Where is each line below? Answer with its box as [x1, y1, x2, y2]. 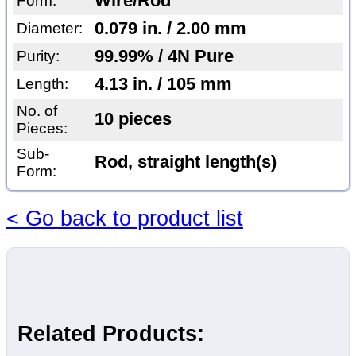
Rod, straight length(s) [94, 153, 277, 172]
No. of [16, 103, 57, 120]
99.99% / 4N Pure [94, 47, 234, 67]
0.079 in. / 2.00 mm [94, 19, 246, 39]
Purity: [16, 48, 60, 65]
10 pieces [94, 110, 172, 130]
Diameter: [16, 20, 83, 37]
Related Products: [17, 322, 205, 346]
